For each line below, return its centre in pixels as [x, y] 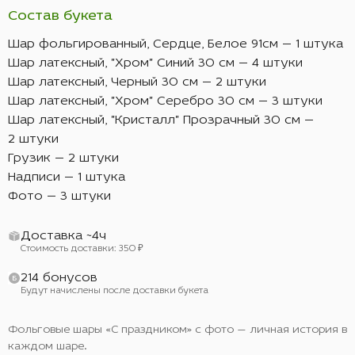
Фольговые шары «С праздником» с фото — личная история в [177, 330]
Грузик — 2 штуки [63, 158]
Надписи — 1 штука [67, 177]
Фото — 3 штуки [59, 197]
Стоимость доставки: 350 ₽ [82, 249]
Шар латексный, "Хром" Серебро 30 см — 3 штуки [165, 101]
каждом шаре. [48, 347]
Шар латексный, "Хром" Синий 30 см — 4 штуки [155, 63]
